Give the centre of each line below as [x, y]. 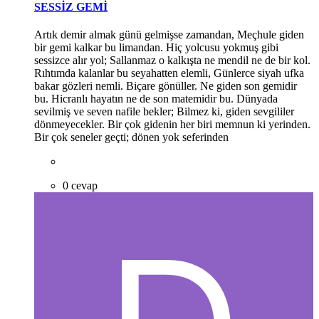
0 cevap [80, 185]
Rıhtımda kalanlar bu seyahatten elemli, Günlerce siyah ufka [169, 73]
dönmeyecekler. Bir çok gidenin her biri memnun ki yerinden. [172, 124]
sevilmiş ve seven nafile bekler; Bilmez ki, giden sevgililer [164, 111]
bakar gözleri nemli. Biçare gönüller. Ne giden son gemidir [166, 85]
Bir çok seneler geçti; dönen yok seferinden [131, 137]
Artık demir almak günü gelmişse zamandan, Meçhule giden [169, 34]
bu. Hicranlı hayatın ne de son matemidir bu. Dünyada [156, 98]
